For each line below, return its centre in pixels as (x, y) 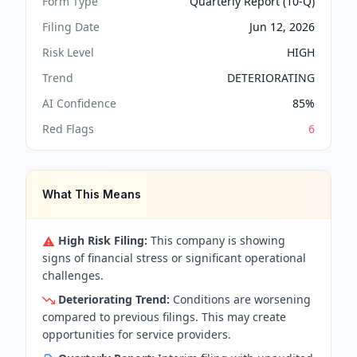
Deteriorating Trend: (114, 299)
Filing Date (71, 27)
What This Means (92, 194)
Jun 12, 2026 (282, 27)
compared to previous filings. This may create (164, 317)
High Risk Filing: (103, 240)
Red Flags (68, 129)
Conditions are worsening (240, 299)
